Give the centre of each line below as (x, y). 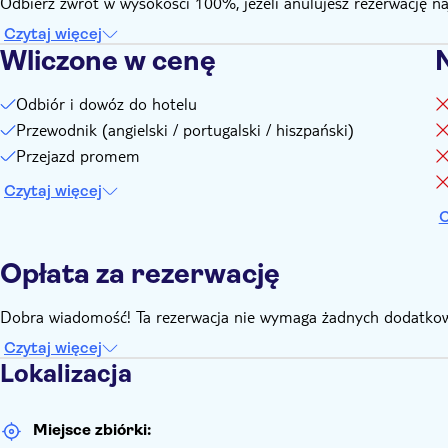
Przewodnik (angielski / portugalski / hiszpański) (185, 129)
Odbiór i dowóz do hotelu (106, 103)
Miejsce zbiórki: (92, 429)
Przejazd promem (78, 155)
